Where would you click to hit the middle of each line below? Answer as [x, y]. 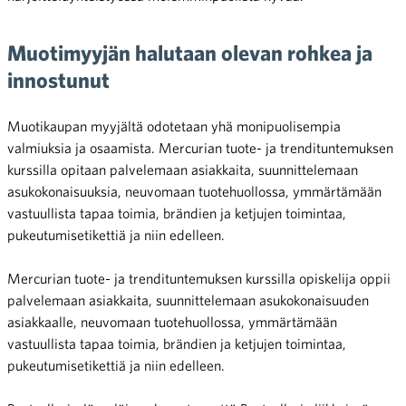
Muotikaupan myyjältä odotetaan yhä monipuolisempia [174, 126]
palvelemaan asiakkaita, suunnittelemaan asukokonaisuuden [188, 300]
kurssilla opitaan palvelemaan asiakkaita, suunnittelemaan [183, 170]
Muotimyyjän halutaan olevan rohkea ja [190, 53]
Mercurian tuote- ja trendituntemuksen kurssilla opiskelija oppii [199, 279]
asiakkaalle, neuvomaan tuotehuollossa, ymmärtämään [172, 322]
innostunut [58, 80]
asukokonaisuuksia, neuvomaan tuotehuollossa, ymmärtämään [194, 192]
